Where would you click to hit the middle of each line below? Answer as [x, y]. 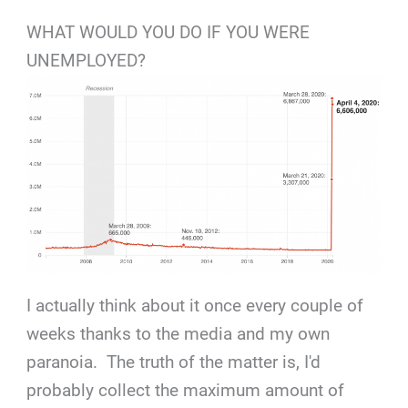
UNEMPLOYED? [87, 60]
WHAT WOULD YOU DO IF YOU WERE [168, 32]
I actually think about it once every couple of [195, 305]
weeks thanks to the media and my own [178, 333]
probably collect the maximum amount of [186, 390]
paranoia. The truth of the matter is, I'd [174, 362]
